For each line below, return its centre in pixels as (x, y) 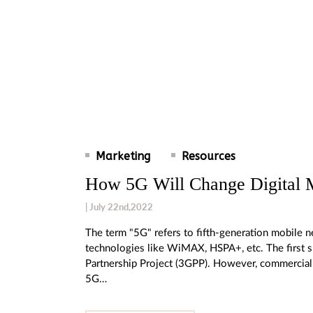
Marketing (123, 156)
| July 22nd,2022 (119, 206)
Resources (209, 156)
